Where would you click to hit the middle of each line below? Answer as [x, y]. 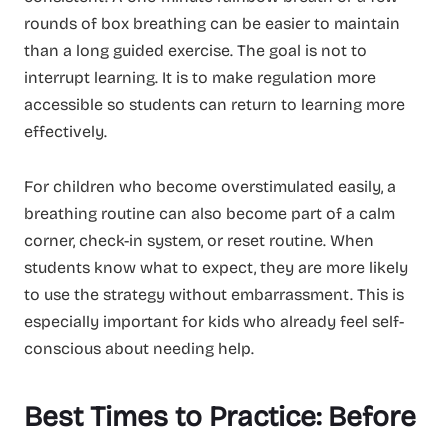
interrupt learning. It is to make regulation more [200, 77]
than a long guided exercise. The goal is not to [195, 50]
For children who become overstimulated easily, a [210, 187]
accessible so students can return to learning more [214, 104]
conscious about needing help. [139, 349]
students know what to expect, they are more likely [216, 268]
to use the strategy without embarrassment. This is [214, 295]
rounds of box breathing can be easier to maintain [212, 23]
